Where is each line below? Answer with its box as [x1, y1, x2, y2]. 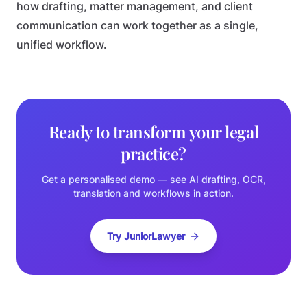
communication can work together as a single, [16, 19, 258, 32]
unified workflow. [16, 38, 107, 51]
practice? [121, 143, 186, 164]
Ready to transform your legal [48, 121, 259, 143]
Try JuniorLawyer [107, 230, 185, 242]
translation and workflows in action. [73, 187, 234, 199]
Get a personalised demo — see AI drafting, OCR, [41, 173, 266, 185]
